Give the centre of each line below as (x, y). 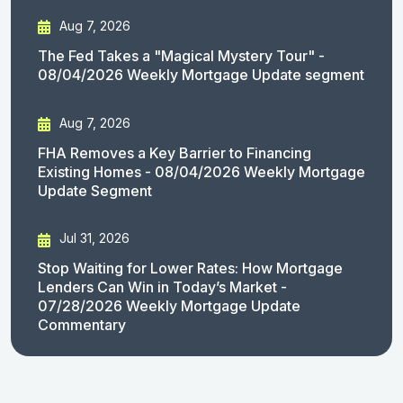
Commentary (82, 325)
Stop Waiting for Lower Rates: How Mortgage (190, 269)
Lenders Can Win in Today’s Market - (162, 287)
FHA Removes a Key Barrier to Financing (175, 152)
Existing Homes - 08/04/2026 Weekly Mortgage (201, 171)
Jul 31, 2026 (93, 238)
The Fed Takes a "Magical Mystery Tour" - (181, 56)
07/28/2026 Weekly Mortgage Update (169, 306)
